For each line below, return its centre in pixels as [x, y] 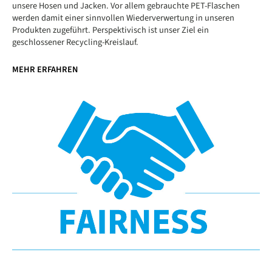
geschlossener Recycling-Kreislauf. [75, 42]
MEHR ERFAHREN [45, 69]
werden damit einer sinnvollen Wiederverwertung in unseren [123, 18]
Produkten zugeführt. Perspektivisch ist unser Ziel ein [110, 30]
